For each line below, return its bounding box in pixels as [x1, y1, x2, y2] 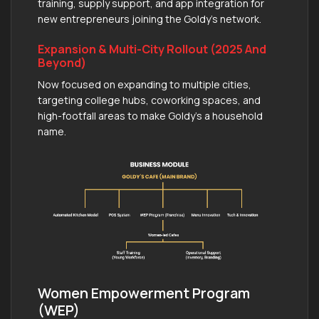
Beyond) [38, 54, 86, 70]
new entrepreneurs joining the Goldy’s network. [38, 11, 261, 26]
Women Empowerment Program [38, 283, 250, 303]
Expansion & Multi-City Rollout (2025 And [38, 41, 266, 57]
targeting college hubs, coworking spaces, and [38, 93, 261, 107]
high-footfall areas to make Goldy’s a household [38, 108, 263, 122]
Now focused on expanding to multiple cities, [38, 77, 251, 91]
